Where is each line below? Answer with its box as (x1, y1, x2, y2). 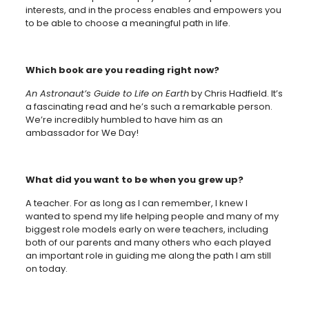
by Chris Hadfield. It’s (188, 87, 283, 100)
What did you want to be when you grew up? (25, 173, 243, 186)
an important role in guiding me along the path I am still (25, 249, 271, 262)
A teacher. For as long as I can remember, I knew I (25, 197, 248, 210)
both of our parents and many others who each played (25, 236, 271, 249)
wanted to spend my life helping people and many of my (25, 210, 279, 223)
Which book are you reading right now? (25, 63, 219, 77)
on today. (25, 262, 68, 275)
